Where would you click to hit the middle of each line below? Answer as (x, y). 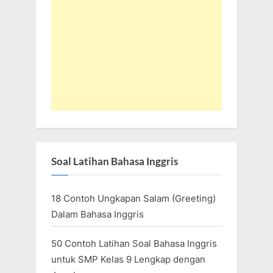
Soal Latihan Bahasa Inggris (115, 161)
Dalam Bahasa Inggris (97, 214)
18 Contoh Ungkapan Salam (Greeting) (133, 199)
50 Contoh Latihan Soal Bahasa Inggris (134, 244)
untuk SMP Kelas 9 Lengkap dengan (128, 260)
